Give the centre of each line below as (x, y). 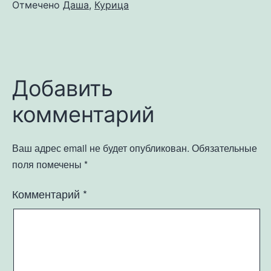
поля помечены (48, 164)
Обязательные (224, 148)
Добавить (63, 88)
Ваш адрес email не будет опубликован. (101, 148)
